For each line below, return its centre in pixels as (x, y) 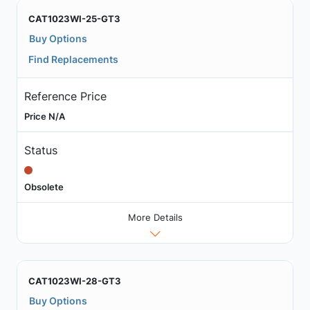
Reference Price (65, 96)
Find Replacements (73, 59)
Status (40, 150)
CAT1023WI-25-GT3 (74, 19)
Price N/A (44, 116)
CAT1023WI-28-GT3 (75, 281)
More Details (155, 218)
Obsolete (44, 186)
